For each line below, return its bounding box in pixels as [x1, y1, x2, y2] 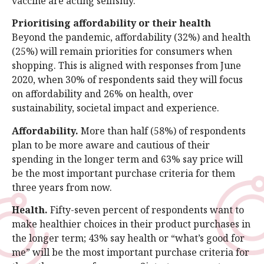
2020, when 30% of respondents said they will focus [12, 73, 243, 87]
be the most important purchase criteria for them [12, 166, 235, 180]
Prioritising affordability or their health [12, 16, 211, 30]
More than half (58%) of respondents [78, 124, 246, 137]
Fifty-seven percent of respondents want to [48, 203, 244, 216]
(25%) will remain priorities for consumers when [12, 45, 232, 58]
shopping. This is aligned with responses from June [12, 59, 241, 72]
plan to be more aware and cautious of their [12, 138, 210, 151]
